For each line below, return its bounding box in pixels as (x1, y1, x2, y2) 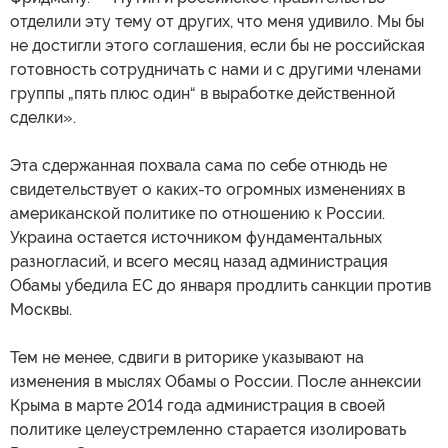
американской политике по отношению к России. (10, 204, 385, 224)
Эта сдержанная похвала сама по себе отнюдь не (10, 156, 387, 176)
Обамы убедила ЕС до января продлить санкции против (10, 276, 431, 296)
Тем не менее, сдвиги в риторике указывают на (10, 348, 364, 368)
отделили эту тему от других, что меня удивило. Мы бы (10, 12, 424, 32)
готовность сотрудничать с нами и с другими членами (10, 60, 421, 80)
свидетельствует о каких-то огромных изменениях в (10, 180, 405, 200)
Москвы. (10, 300, 72, 320)
